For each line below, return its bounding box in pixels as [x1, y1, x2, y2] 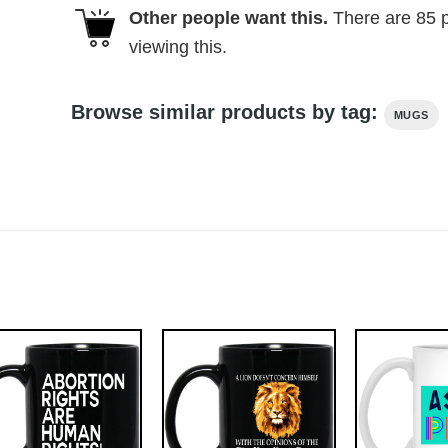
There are [327, 7, 416, 28]
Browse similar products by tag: [70, 101, 384, 124]
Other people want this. [128, 7, 328, 28]
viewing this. [128, 36, 227, 57]
